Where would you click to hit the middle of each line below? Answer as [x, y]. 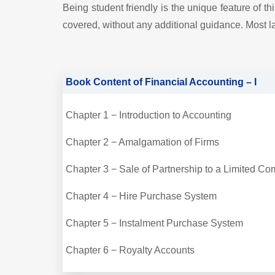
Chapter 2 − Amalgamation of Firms [144, 142]
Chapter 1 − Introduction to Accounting [150, 115]
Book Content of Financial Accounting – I [161, 82]
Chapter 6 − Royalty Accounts [130, 250]
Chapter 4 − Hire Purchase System [142, 196]
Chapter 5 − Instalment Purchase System [156, 223]
